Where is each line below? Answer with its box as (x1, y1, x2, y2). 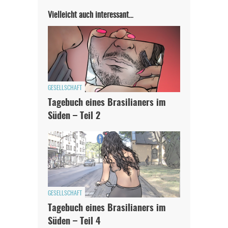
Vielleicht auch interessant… (48, 11, 133, 20)
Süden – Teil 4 (48, 217, 100, 227)
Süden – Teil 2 (48, 112, 100, 122)
